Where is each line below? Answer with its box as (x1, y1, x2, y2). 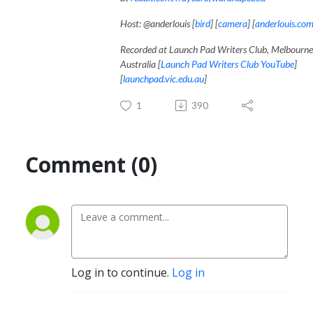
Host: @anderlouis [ (120, 17, 195, 29)
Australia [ (120, 57, 161, 70)
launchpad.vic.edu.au (123, 72, 204, 85)
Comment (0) (25, 150, 157, 179)
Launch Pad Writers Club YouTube (161, 57, 294, 70)
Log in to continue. (71, 264, 172, 280)
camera (218, 17, 247, 29)
